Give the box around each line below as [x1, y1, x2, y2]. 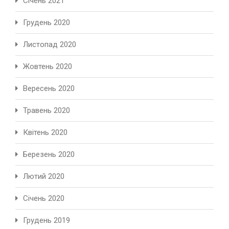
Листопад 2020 [23, 40, 76, 50]
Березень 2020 [23, 150, 75, 159]
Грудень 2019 [23, 216, 70, 225]
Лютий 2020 [23, 172, 64, 181]
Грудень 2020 [23, 18, 70, 28]
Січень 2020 [23, 194, 64, 203]
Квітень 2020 [23, 128, 67, 138]
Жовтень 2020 [23, 62, 72, 72]
